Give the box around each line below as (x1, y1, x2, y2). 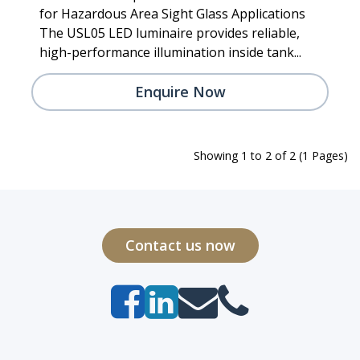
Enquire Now (134, 81, 226, 101)
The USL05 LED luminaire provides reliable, (39, 23, 300, 42)
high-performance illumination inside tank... (39, 43, 301, 61)
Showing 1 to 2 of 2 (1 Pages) (194, 147, 348, 163)
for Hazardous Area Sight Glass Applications (39, 4, 305, 22)
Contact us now (125, 235, 235, 255)
